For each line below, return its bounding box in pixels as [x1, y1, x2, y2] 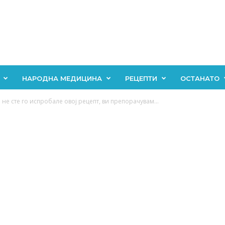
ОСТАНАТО [180, 74, 219, 82]
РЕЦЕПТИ [125, 74, 157, 82]
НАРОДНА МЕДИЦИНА [22, 74, 102, 82]
